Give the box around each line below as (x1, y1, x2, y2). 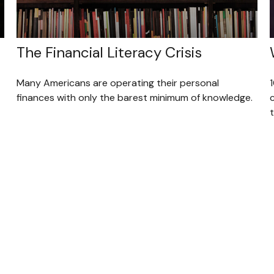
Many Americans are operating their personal (17, 76, 220, 90)
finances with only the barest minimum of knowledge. (17, 91, 253, 105)
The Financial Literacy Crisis (17, 43, 202, 62)
